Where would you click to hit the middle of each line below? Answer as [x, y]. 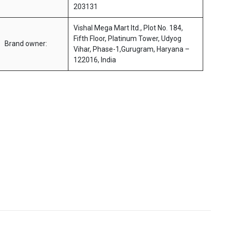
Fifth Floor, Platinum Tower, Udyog [127, 39]
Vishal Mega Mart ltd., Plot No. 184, [128, 28]
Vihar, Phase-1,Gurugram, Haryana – [131, 49]
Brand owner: [26, 44]
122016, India [94, 60]
